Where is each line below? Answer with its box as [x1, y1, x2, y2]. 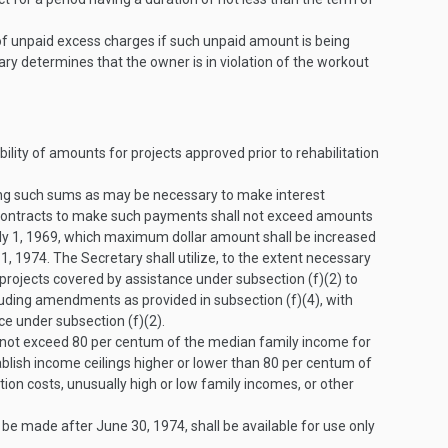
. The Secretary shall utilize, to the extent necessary [47, 250, 371, 266]
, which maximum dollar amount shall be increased [58, 229, 376, 245]
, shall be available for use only [185, 418, 375, 434]
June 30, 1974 [96, 418, 185, 434]
